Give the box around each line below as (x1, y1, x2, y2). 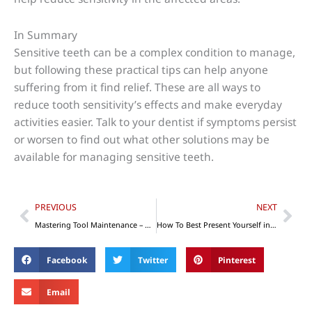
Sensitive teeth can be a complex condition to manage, (14, 45, 295, 61)
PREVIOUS (35, 201, 77, 214)
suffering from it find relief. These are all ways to (14, 79, 260, 95)
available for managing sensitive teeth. (14, 149, 214, 165)
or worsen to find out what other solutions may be (14, 132, 270, 148)
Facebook (46, 253, 87, 266)
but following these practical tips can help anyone (14, 62, 268, 78)
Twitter (137, 253, 168, 266)
